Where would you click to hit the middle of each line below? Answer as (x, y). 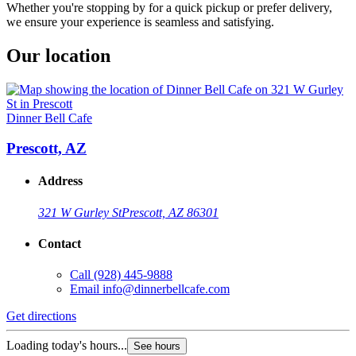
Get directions (41, 316)
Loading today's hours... (67, 346)
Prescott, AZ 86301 (170, 212)
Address (60, 181)
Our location (58, 55)
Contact (60, 244)
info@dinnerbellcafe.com (166, 289)
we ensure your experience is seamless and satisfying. (140, 21)
